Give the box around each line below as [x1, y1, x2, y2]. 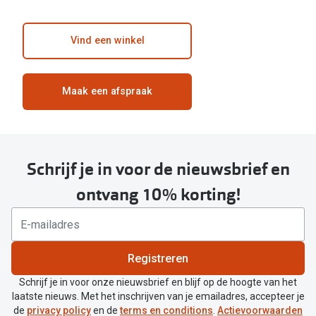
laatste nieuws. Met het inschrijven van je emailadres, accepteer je [11, 291, 305, 303]
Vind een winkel [70, 35, 145, 47]
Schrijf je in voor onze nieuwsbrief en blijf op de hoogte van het [19, 276, 297, 288]
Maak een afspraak [62, 85, 152, 98]
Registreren [128, 251, 188, 265]
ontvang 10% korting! [75, 183, 241, 207]
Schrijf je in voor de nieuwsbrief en [26, 158, 290, 181]
